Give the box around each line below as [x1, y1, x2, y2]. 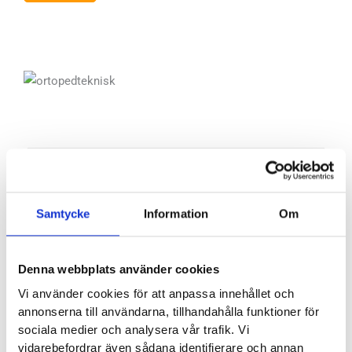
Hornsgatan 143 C [67, 262, 161, 277]
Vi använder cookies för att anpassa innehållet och [17, 287, 295, 301]
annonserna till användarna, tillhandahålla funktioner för [17, 305, 320, 319]
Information [143, 207, 209, 221]
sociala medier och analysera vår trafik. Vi [17, 323, 250, 337]
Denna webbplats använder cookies [17, 262, 219, 277]
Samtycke [35, 207, 90, 221]
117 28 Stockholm [67, 284, 162, 299]
